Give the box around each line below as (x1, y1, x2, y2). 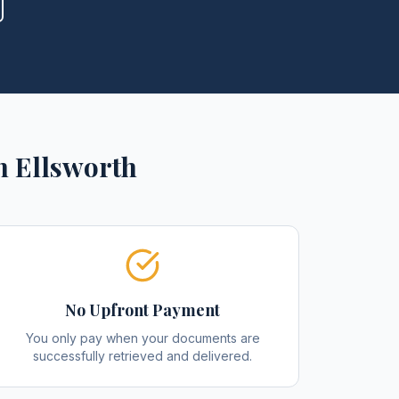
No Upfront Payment (65, 299, 220, 321)
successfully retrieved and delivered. (33, 348, 252, 363)
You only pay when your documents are (25, 330, 260, 346)
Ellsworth (15, 149, 137, 184)
